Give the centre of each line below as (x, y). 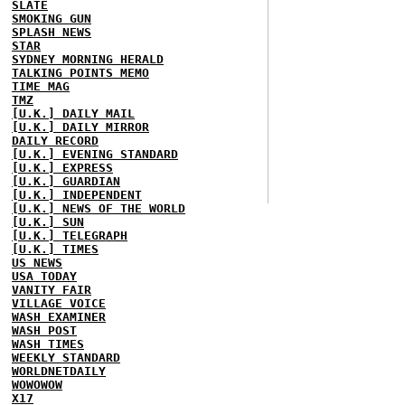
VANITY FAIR (52, 290)
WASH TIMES (48, 344)
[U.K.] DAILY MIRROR (80, 127)
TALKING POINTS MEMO (80, 73)
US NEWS (37, 263)
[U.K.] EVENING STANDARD (95, 154)
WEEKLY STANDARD (66, 358)
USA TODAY (44, 276)
